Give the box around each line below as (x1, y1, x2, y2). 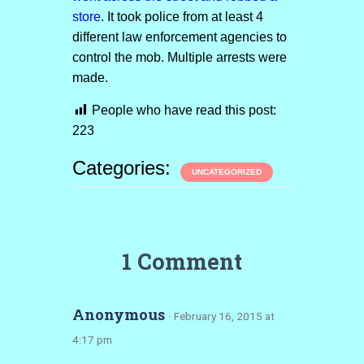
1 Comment (122, 247, 242, 275)
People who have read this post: (91, 103, 276, 117)
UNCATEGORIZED (191, 167, 262, 176)
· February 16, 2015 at (167, 310, 275, 323)
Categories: (71, 157, 176, 179)
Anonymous (71, 305, 168, 324)
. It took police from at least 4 (100, 10, 263, 24)
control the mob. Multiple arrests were (71, 50, 287, 64)
